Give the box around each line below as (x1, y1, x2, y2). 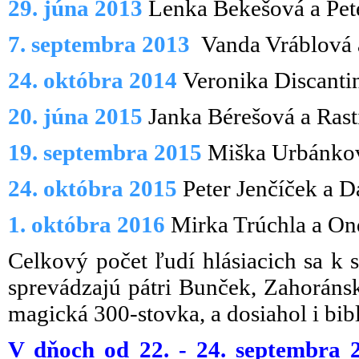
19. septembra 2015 (8, 139, 202, 165)
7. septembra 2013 (8, 31, 196, 57)
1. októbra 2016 (8, 212, 165, 237)
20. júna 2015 (8, 103, 143, 129)
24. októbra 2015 (8, 175, 177, 201)
